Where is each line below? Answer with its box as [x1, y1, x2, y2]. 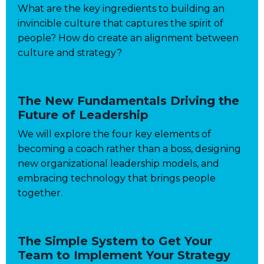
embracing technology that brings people [18, 173, 216, 184]
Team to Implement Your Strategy [18, 248, 230, 263]
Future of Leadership [18, 108, 148, 123]
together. [18, 187, 64, 199]
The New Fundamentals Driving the [18, 94, 239, 108]
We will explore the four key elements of [18, 128, 211, 140]
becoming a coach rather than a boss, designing [18, 143, 241, 155]
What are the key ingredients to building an [18, 3, 225, 15]
